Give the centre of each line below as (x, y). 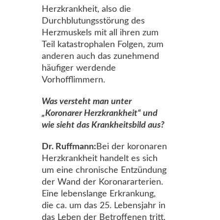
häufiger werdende (79, 68)
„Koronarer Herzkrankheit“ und (100, 113)
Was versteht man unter (87, 102)
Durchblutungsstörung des (93, 21)
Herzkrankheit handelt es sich (100, 159)
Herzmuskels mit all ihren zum (100, 33)
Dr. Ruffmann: (69, 147)
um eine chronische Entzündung (104, 170)
